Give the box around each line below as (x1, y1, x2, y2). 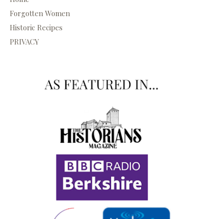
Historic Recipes (10, 22, 63, 33)
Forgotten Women (10, 8, 70, 19)
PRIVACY (10, 37, 39, 47)
